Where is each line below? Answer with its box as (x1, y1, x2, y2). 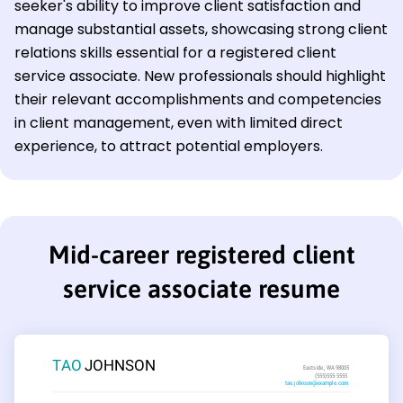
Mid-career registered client (48, 239, 355, 269)
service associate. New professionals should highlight (14, 65, 386, 86)
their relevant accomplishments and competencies (14, 88, 381, 110)
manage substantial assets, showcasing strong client (14, 18, 388, 40)
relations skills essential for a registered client (14, 41, 336, 63)
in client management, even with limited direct (14, 112, 343, 133)
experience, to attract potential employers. (14, 135, 323, 157)
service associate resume (63, 273, 340, 303)
